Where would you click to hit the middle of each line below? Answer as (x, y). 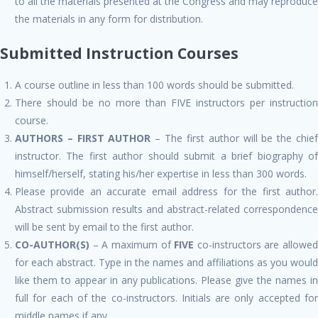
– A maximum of (132, 244)
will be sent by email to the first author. (104, 226)
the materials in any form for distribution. (109, 18)
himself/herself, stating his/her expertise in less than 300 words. (161, 173)
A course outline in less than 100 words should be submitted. (154, 84)
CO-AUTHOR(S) (52, 244)
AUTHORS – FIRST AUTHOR (83, 138)
